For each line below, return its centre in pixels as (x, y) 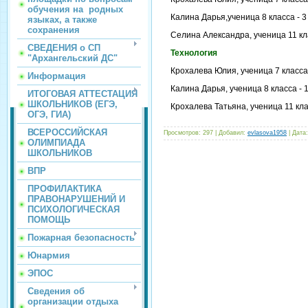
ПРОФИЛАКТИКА (65, 189)
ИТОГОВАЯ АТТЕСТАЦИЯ (82, 94)
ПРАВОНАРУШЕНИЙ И (76, 199)
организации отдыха (73, 301)
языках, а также (62, 20)
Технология (194, 53)
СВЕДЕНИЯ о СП (64, 48)
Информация (57, 76)
